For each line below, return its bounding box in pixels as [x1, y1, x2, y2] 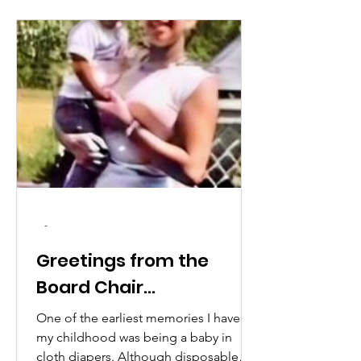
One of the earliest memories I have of [36, 310, 255, 326]
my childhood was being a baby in [36, 330, 232, 345]
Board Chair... [36, 275, 156, 300]
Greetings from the [36, 248, 209, 273]
